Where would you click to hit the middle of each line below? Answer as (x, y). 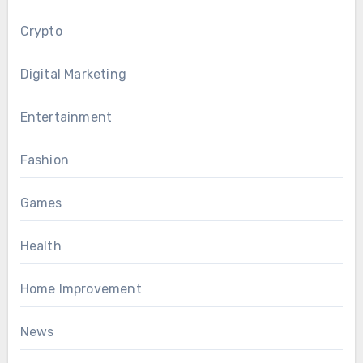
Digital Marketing (73, 74)
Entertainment (66, 117)
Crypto (41, 31)
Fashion (44, 160)
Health (41, 246)
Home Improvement (81, 288)
